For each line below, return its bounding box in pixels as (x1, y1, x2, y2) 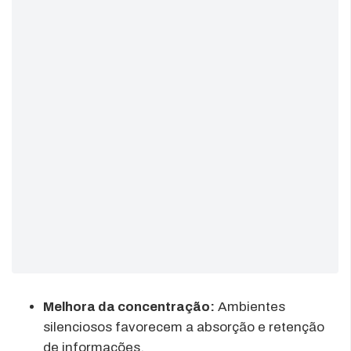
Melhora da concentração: (43, 299, 215, 314)
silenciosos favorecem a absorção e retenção (43, 319, 324, 335)
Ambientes (215, 299, 285, 314)
